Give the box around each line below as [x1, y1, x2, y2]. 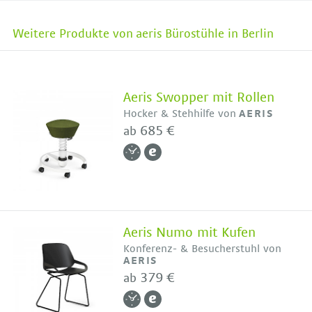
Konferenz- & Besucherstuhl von [123, 243, 281, 254]
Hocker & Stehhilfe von [123, 109, 240, 120]
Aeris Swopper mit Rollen [123, 91, 274, 105]
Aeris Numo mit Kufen [123, 225, 256, 240]
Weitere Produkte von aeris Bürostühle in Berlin [13, 28, 274, 41]
